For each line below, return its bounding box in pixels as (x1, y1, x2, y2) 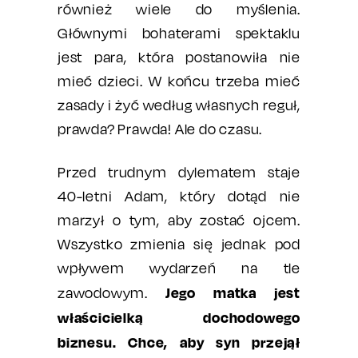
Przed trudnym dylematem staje (58, 164, 300, 181)
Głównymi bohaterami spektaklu (58, 25, 300, 42)
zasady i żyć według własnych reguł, (58, 97, 300, 113)
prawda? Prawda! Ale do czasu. (58, 121, 263, 137)
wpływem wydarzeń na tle (58, 260, 300, 276)
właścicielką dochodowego (58, 308, 300, 326)
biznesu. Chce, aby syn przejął (58, 333, 300, 351)
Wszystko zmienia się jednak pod (58, 236, 300, 253)
